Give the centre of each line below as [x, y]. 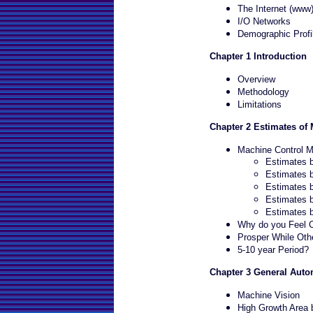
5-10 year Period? [273, 250]
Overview [256, 79]
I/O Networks [264, 21]
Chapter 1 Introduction [258, 56]
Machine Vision [269, 295]
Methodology [263, 92]
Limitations [260, 104]
